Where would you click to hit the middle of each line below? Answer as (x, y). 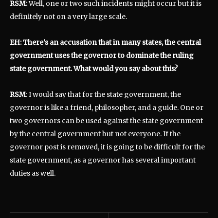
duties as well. (34, 173)
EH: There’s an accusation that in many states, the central (105, 42)
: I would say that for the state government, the (103, 94)
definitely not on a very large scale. (68, 16)
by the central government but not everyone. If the (95, 134)
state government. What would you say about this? (95, 68)
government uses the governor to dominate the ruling (102, 55)
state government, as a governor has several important (103, 160)
